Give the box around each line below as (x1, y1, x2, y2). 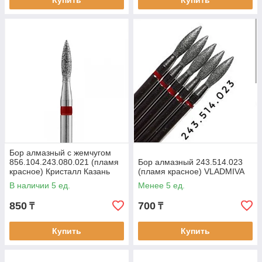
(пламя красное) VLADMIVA (138, 167, 244, 176)
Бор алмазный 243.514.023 (138, 157, 243, 167)
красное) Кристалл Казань (9, 167, 110, 176)
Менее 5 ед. (138, 181, 185, 190)
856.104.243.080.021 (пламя (9, 157, 119, 167)
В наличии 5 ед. (9, 181, 70, 190)
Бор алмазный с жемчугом (9, 148, 111, 157)
